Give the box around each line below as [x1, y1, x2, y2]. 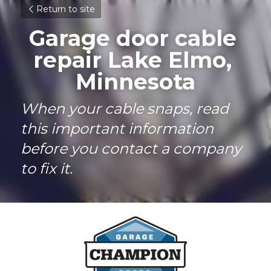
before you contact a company [21, 140, 241, 157]
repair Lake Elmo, [33, 47, 232, 73]
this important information [21, 120, 214, 137]
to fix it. [21, 160, 73, 177]
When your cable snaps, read [21, 100, 229, 117]
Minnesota [76, 68, 195, 95]
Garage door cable [28, 25, 237, 51]
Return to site [36, 4, 95, 15]
